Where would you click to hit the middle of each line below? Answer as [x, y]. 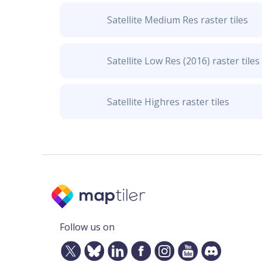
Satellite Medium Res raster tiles [177, 20]
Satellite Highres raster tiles [168, 102]
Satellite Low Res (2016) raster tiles [183, 61]
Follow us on [87, 227]
